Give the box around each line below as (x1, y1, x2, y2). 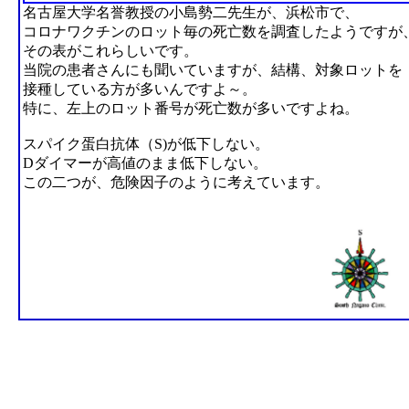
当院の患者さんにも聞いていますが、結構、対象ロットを (23, 62, 403, 78)
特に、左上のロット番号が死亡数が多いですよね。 (23, 100, 359, 116)
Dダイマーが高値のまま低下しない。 (23, 155, 267, 171)
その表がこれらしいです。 (23, 43, 198, 58)
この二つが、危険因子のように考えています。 (23, 174, 330, 190)
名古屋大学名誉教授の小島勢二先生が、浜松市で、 (23, 5, 359, 20)
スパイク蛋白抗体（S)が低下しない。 (23, 136, 269, 152)
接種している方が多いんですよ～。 (23, 81, 257, 97)
